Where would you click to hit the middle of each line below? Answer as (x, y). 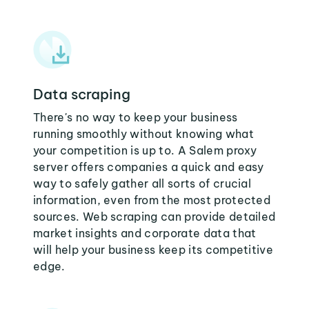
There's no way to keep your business (136, 117)
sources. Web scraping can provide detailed (154, 217)
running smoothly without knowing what (143, 134)
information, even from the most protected (152, 200)
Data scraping (82, 94)
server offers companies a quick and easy (149, 167)
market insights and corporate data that (145, 233)
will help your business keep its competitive (153, 250)
